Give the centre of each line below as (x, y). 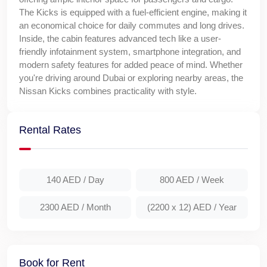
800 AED (178, 179)
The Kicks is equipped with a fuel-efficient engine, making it (133, 12)
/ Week (210, 179)
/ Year (225, 207)
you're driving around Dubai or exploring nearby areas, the (131, 77)
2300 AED (60, 207)
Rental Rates (50, 130)
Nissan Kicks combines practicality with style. (108, 91)
